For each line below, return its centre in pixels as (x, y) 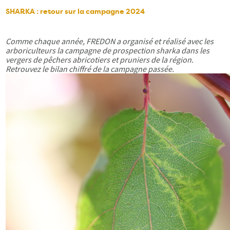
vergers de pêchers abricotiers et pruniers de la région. (100, 60)
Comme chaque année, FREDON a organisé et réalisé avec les (110, 41)
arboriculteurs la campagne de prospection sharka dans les (108, 51)
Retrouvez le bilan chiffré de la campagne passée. (90, 69)
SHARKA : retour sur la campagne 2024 (75, 12)
